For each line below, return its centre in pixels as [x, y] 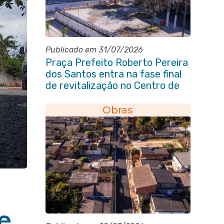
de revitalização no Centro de [112, 85]
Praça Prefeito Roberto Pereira [116, 62]
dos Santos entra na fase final [113, 74]
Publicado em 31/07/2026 [94, 50]
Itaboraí [63, 97]
